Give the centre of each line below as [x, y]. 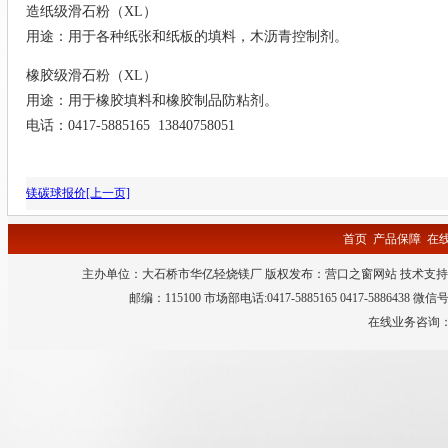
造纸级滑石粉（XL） [91, 11]
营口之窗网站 [361, 274]
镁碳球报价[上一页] [78, 193]
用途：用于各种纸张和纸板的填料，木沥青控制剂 [180, 36]
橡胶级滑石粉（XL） [91, 75]
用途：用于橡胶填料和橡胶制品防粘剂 [145, 100]
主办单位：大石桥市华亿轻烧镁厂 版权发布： [203, 274]
